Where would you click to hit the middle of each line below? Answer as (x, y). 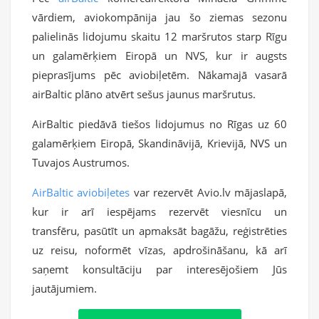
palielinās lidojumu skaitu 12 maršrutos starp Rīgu (159, 37)
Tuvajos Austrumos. (81, 163)
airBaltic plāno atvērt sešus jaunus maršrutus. (144, 94)
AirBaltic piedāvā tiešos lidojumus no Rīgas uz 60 (159, 124)
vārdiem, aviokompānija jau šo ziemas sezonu (159, 17)
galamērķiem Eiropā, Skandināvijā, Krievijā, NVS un (159, 143)
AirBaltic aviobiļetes (81, 193)
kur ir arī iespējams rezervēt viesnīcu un (159, 212)
